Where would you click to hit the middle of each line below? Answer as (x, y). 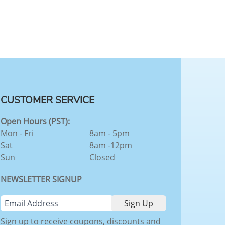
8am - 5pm (109, 133)
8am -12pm (110, 145)
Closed (102, 157)
